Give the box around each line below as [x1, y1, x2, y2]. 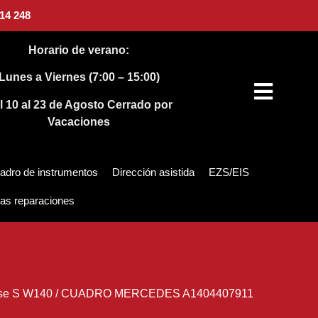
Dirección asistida [112, 166, 194, 179]
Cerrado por [107, 98, 173, 111]
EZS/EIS [209, 166, 249, 179]
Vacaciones [48, 115, 111, 128]
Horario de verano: [28, 44, 130, 56]
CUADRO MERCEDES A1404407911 [60, 287, 253, 300]
